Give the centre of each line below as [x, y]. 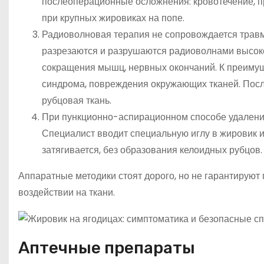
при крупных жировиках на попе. [113, 18]
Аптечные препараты [107, 247]
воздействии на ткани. [67, 193]
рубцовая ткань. [77, 101]
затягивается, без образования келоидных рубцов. [152, 150]
